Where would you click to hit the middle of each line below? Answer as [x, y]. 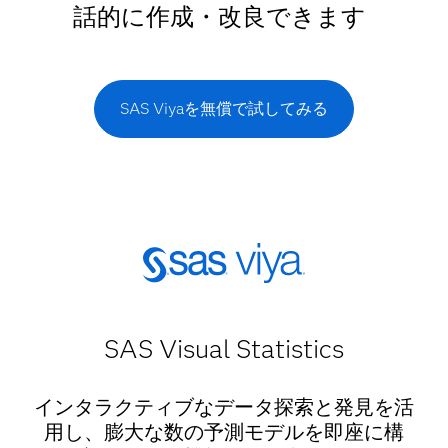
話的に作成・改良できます [219, 17]
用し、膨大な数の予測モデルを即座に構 [223, 432]
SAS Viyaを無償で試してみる [224, 109]
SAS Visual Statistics [223, 349]
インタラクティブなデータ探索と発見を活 [223, 407]
